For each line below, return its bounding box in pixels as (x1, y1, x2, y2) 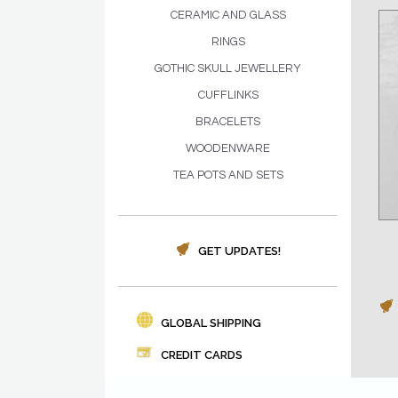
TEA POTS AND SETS (172, 169, 283, 181)
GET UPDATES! (195, 244, 281, 258)
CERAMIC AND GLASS (170, 9, 286, 21)
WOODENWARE (186, 142, 270, 155)
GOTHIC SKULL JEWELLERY (155, 62, 301, 75)
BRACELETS (195, 115, 260, 128)
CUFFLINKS (197, 89, 259, 101)
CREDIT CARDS (158, 348, 243, 362)
